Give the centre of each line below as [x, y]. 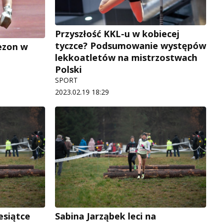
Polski [68, 70]
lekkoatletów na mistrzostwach [126, 58]
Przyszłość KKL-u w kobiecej [117, 34]
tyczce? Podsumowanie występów [131, 46]
